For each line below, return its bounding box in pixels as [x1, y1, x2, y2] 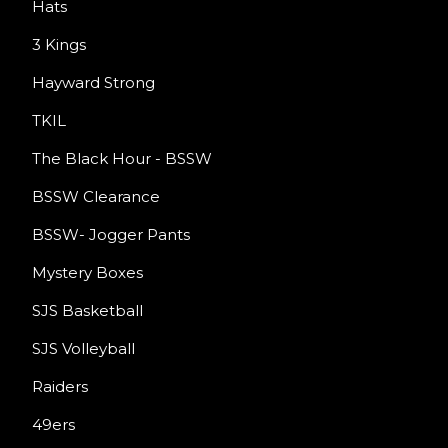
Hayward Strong [32, 73, 155, 92]
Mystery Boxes [32, 263, 143, 282]
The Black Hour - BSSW [32, 149, 212, 168]
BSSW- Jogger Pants [32, 225, 190, 244]
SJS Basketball [32, 301, 143, 320]
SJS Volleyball [32, 339, 135, 358]
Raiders [32, 377, 88, 396]
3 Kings [32, 35, 86, 54]
